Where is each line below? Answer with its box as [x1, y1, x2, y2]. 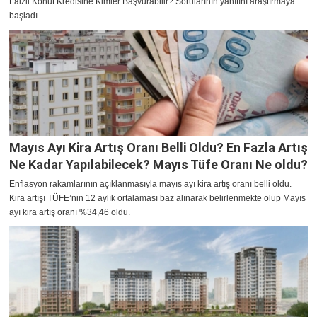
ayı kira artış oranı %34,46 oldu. [9, 207, 130, 218]
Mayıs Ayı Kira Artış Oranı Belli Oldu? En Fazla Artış [9, 140, 308, 156]
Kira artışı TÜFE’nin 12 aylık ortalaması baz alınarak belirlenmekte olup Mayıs [9, 193, 306, 204]
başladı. [9, 11, 40, 21]
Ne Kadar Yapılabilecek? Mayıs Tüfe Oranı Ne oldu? [9, 157, 308, 173]
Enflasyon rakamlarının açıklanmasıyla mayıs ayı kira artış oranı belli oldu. [9, 179, 292, 190]
